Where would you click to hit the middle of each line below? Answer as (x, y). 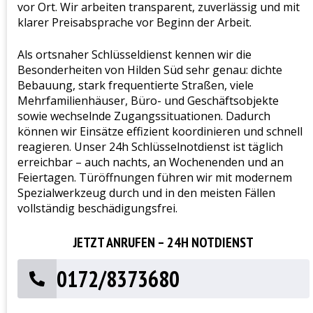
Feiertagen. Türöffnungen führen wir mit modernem (155, 177)
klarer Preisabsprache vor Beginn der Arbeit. (134, 22)
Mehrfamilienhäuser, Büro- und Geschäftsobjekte (148, 100)
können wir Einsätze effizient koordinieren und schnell (160, 131)
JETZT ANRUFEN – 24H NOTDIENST (163, 242)
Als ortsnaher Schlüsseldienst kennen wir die (134, 54)
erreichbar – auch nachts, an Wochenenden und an (151, 162)
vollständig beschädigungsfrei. (97, 208)
